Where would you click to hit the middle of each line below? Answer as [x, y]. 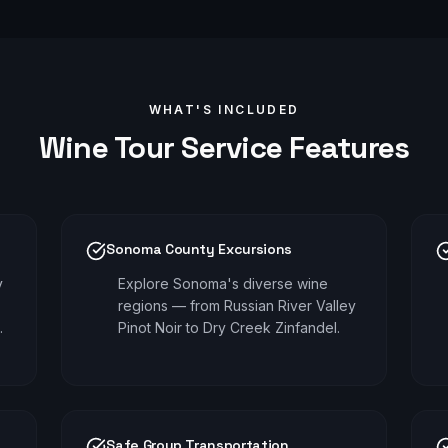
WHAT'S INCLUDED [224, 109]
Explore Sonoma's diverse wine [223, 283]
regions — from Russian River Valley [237, 305]
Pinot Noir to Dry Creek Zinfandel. [229, 327]
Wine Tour [106, 147]
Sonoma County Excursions [199, 249]
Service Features [292, 147]
